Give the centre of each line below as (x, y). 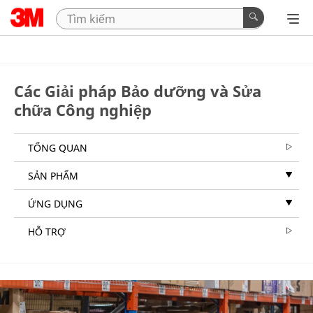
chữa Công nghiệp (83, 110)
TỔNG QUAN (58, 148)
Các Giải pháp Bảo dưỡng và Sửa (138, 91)
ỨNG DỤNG (55, 204)
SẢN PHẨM (53, 176)
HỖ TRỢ (47, 232)
